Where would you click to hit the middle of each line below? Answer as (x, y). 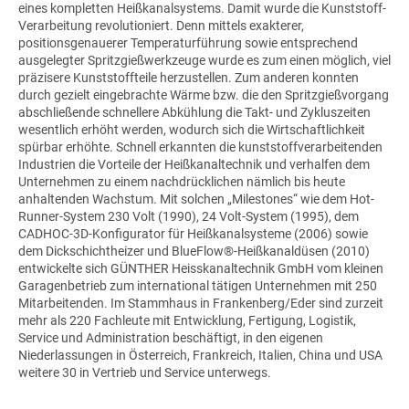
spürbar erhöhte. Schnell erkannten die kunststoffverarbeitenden (200, 147)
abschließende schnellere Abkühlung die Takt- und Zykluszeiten (194, 112)
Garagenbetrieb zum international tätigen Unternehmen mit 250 (198, 285)
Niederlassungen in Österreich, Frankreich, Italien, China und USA (200, 355)
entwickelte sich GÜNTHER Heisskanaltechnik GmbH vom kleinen (201, 268)
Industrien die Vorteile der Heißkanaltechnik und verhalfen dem (194, 164)
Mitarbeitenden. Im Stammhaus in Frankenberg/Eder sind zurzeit (201, 303)
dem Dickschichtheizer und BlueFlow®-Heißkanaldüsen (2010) (194, 251)
